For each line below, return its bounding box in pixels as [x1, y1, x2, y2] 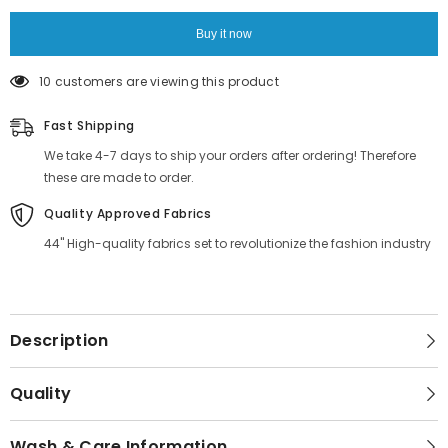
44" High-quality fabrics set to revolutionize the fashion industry [44, 235, 431, 252]
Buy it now [196, 27, 252, 41]
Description [10, 329, 109, 352]
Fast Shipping [44, 117, 135, 134]
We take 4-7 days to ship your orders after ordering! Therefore [44, 147, 416, 164]
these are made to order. [44, 169, 194, 186]
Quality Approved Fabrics [44, 205, 212, 222]
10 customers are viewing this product [39, 73, 279, 90]
